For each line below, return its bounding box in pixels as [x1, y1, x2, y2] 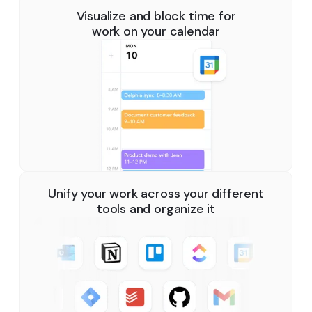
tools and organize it [96, 201, 216, 218]
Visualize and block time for [76, 8, 236, 25]
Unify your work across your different [48, 185, 264, 203]
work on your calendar [91, 23, 221, 40]
